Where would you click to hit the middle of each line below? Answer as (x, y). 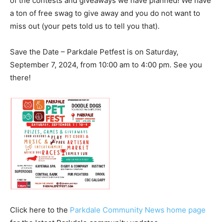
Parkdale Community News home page (138, 210)
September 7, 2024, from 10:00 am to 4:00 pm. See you (106, 65)
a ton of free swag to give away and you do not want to (105, 13)
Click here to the (40, 210)
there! (20, 78)
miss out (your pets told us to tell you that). (85, 26)
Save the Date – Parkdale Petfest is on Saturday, (94, 52)
